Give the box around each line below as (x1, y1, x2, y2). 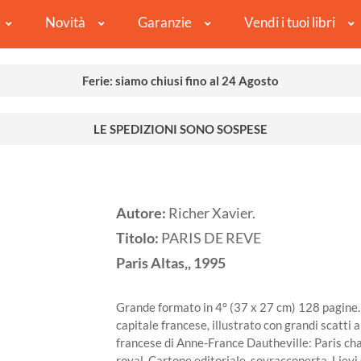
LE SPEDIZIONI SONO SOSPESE (93, 122, 268, 137)
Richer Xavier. (168, 205, 255, 222)
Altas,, (151, 255, 191, 272)
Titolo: (116, 230, 161, 247)
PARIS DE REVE (161, 230, 261, 247)
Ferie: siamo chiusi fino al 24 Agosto (82, 73, 279, 89)
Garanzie (137, 14, 192, 31)
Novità (44, 14, 85, 31)
